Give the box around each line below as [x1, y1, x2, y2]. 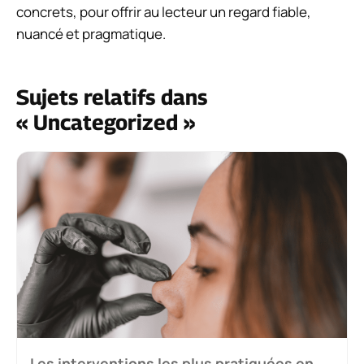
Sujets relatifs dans [16, 84, 207, 110]
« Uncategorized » [16, 110, 195, 136]
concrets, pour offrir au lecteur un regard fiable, [16, 2, 311, 22]
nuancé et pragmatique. [16, 24, 166, 44]
